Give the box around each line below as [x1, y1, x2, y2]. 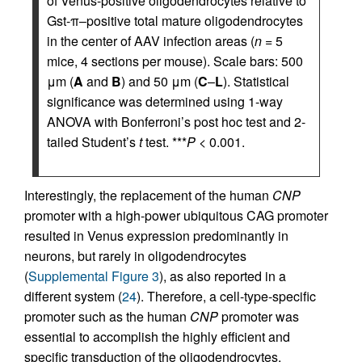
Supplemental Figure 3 [28, 267, 159, 286]
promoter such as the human [24, 307, 190, 326]
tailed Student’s [47, 133, 139, 152]
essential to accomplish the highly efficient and [24, 327, 290, 347]
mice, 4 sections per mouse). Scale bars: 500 [47, 52, 303, 71]
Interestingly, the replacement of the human [24, 186, 272, 205]
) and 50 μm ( [121, 72, 198, 91]
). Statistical [223, 72, 289, 91]
